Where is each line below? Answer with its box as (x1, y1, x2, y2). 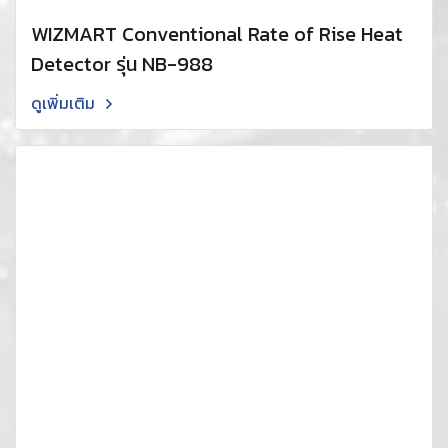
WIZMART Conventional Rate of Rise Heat (31, 19, 403, 50)
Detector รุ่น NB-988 (31, 49, 213, 80)
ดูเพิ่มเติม (31, 91, 99, 116)
